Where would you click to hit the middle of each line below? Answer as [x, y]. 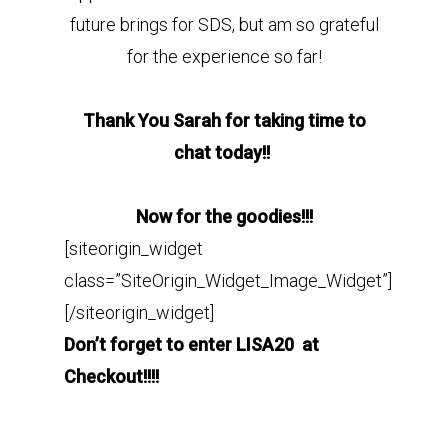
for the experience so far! [224, 56]
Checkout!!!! [111, 376]
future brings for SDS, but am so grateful [224, 24]
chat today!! [224, 152]
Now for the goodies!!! [224, 216]
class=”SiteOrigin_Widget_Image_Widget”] [228, 280]
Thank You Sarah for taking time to [224, 120]
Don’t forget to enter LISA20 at [191, 344]
